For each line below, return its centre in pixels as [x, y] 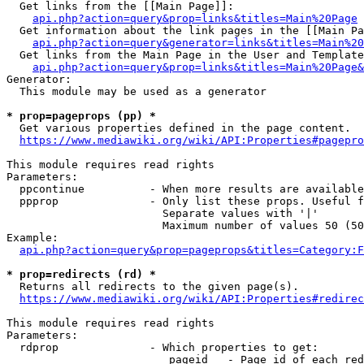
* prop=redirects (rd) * [81, 274]
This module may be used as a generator [136, 91]
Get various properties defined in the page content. [179, 128]
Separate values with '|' [162, 213]
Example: [32, 238]
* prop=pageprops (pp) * [81, 116]
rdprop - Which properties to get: [162, 347]
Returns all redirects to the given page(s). [153, 286]
